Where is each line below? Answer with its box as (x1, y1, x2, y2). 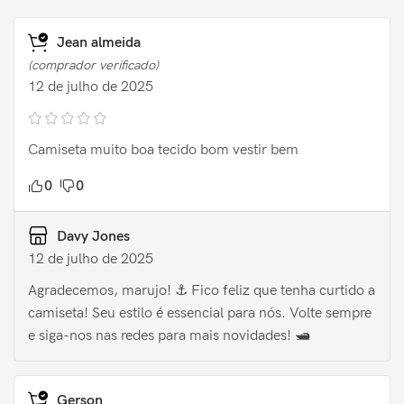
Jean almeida (53, 34, 141, 52)
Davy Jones (53, 227, 130, 245)
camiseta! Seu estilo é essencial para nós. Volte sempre (28, 305, 372, 323)
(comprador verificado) (28, 57, 159, 73)
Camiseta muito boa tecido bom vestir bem (28, 141, 298, 159)
